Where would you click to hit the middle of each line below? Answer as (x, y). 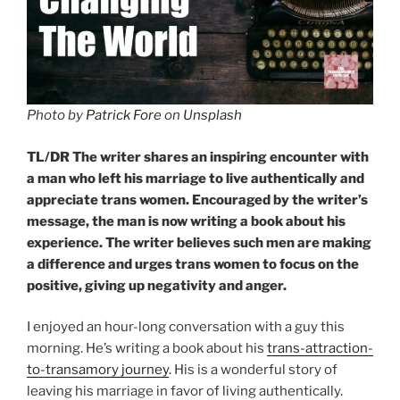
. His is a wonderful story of (253, 370)
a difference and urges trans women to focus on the (193, 264)
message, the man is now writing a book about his (186, 221)
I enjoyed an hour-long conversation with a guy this (186, 327)
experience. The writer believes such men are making (199, 242)
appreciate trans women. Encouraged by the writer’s (197, 200)
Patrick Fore (124, 116)
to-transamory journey (98, 370)
